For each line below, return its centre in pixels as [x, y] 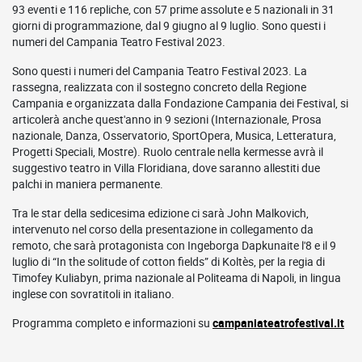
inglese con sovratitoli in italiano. [93, 294]
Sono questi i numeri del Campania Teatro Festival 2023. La [160, 71]
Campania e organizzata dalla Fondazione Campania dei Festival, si [180, 103]
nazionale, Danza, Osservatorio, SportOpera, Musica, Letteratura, [174, 135]
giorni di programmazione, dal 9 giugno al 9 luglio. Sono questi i [169, 25]
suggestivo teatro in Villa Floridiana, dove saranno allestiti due [166, 168]
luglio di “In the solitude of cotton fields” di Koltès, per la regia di [168, 261]
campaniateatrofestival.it [278, 323]
